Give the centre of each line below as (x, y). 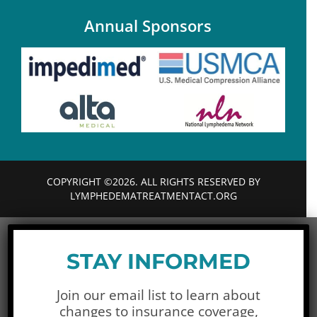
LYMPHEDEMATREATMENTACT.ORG (153, 195)
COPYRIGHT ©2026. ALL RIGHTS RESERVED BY (153, 181)
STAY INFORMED (159, 261)
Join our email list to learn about (159, 295)
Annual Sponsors (148, 25)
